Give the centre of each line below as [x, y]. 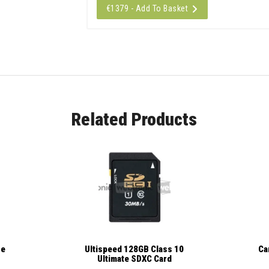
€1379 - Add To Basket [147, 9]
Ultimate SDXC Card [134, 259]
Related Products [134, 119]
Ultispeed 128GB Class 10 [134, 249]
